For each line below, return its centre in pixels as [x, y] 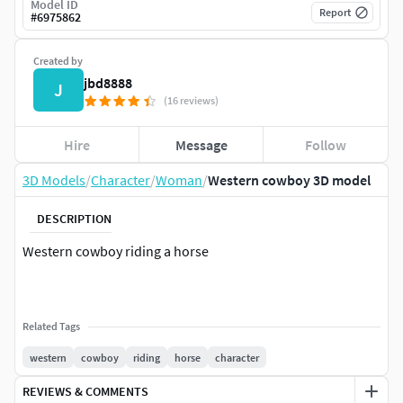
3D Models [54, 180]
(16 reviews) [191, 101]
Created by [58, 61]
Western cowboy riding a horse [116, 251]
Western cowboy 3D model [289, 180]
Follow [326, 144]
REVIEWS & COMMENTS [85, 391]
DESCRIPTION [74, 218]
